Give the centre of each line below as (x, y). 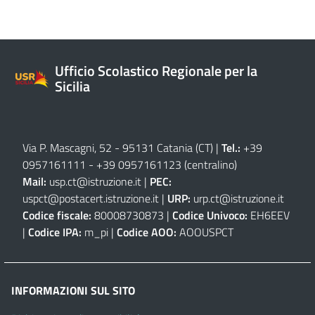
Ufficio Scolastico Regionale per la (156, 70)
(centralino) (209, 164)
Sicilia (72, 86)
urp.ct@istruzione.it (239, 198)
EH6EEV (269, 215)
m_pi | (99, 232)
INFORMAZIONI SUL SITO (73, 290)
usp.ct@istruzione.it (95, 181)
